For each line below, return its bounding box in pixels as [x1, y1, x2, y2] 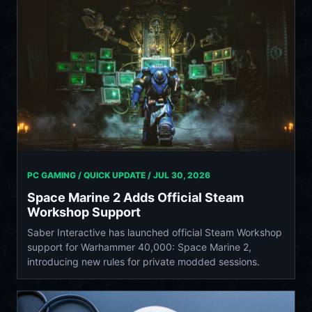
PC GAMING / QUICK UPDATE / [27, 169, 153, 180]
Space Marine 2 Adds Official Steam [27, 189, 244, 205]
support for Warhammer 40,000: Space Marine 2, [27, 240, 251, 253]
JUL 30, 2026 [153, 169, 210, 180]
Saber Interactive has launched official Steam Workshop [27, 226, 282, 238]
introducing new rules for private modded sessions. [27, 255, 260, 267]
